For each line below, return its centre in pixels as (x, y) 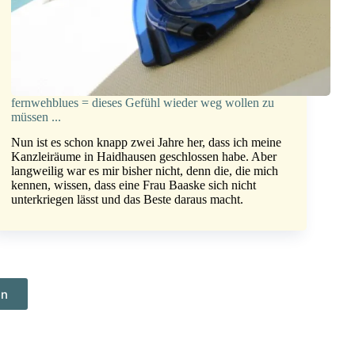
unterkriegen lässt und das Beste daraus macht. (128, 200)
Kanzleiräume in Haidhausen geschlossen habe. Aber (144, 157)
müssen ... (36, 116)
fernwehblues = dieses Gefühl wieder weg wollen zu (143, 102)
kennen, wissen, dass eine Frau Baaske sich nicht (134, 185)
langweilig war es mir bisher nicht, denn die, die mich (145, 171)
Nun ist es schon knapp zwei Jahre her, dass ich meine (147, 143)
